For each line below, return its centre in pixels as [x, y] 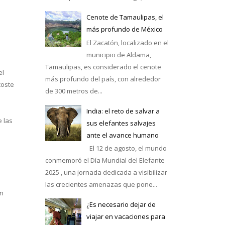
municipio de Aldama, [119, 54]
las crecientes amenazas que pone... [101, 185]
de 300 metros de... [74, 91]
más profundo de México [124, 29]
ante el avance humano [122, 135]
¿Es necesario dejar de [121, 205]
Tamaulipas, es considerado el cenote [103, 67]
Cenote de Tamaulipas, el [125, 17]
